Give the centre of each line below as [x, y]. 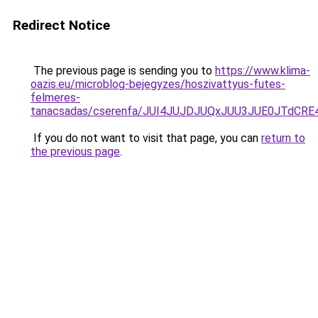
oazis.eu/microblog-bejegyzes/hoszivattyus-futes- [158, 84]
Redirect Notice [61, 25]
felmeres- [55, 98]
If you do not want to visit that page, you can [146, 138]
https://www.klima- [263, 71]
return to [283, 138]
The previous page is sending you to [123, 71]
